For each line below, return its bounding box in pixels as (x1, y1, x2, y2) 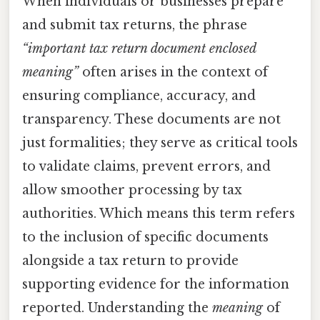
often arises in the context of (79, 64, 268, 81)
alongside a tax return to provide (22, 253, 239, 269)
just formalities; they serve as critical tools (22, 135, 298, 151)
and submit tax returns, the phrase (22, 17, 247, 34)
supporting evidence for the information (22, 276, 289, 293)
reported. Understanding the (22, 300, 212, 316)
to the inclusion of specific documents (22, 229, 269, 246)
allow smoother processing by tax (22, 182, 242, 199)
